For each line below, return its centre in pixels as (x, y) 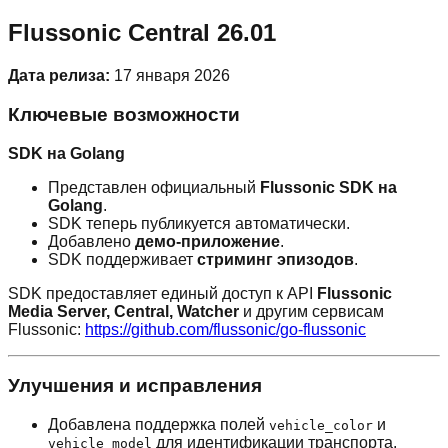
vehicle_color (321, 425)
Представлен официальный (154, 187)
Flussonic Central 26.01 (142, 33)
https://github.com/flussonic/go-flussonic (225, 329)
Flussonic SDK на (328, 187)
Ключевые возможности (124, 114)
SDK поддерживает (122, 259)
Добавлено (91, 241)
